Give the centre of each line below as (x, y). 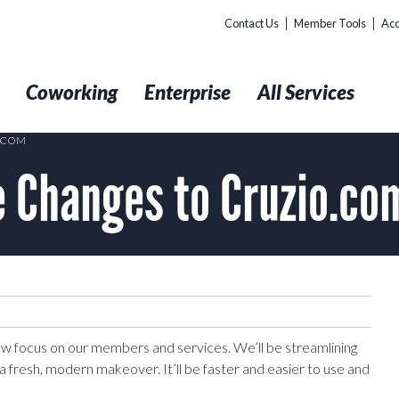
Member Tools (330, 23)
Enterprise (187, 92)
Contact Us (252, 23)
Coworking (72, 92)
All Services (306, 92)
